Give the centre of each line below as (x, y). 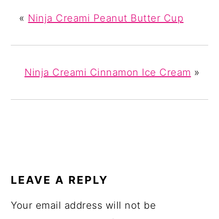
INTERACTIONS (64, 171)
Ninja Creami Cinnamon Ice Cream (108, 73)
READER (39, 157)
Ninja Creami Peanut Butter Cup (106, 18)
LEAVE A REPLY (60, 180)
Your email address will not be (84, 206)
